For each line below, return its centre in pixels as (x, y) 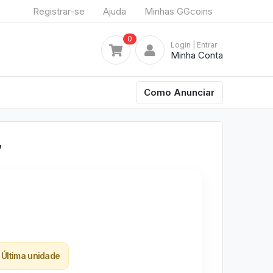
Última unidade (31, 255)
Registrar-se (59, 11)
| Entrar (205, 44)
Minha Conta (197, 55)
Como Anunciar (179, 92)
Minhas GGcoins (179, 11)
